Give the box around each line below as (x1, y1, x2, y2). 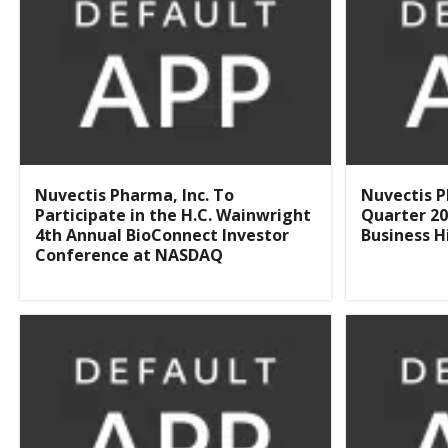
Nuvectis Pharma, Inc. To (35, 183, 234, 206)
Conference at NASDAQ (35, 243, 223, 266)
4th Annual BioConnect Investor (35, 223, 289, 246)
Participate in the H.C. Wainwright (35, 203, 311, 226)
